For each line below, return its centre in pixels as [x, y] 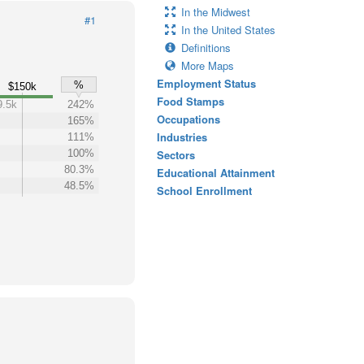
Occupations [188, 119]
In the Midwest [216, 12]
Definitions [206, 48]
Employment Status [206, 83]
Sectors [176, 155]
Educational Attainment [216, 173]
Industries [182, 137]
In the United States [228, 30]
